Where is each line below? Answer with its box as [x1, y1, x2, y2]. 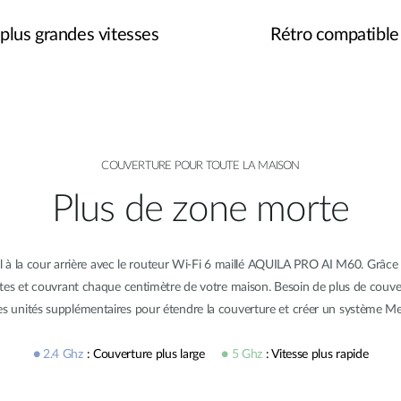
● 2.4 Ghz [32, 347, 87, 361]
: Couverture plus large [86, 347, 222, 361]
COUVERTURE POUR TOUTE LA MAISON [101, 159, 300, 172]
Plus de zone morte [51, 190, 350, 228]
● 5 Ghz [221, 347, 266, 361]
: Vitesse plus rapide [265, 347, 369, 361]
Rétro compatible [270, 25, 399, 44]
